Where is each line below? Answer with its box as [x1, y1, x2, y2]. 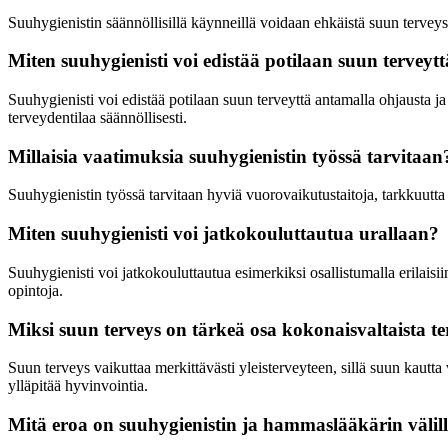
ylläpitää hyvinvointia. [8, 377, 148, 395]
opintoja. [8, 281, 63, 299]
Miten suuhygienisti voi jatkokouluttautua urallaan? [8, 223, 439, 245]
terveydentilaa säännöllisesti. [8, 109, 187, 126]
